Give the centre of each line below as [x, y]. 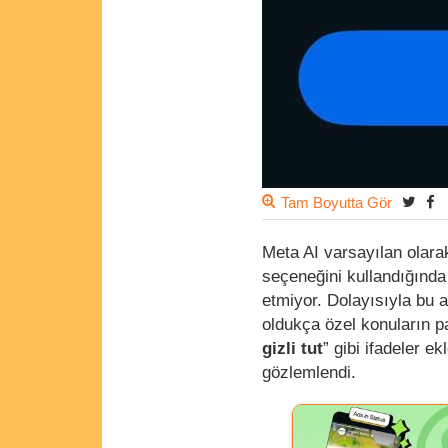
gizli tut [292, 348]
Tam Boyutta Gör [336, 203]
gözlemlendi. [309, 372]
